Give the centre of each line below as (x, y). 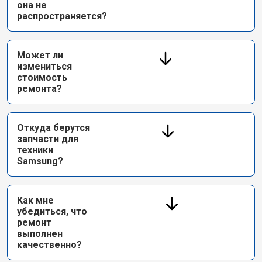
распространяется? (62, 16)
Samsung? (40, 161)
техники (35, 150)
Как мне (35, 200)
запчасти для (48, 139)
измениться (44, 66)
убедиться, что (52, 211)
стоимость (42, 77)
